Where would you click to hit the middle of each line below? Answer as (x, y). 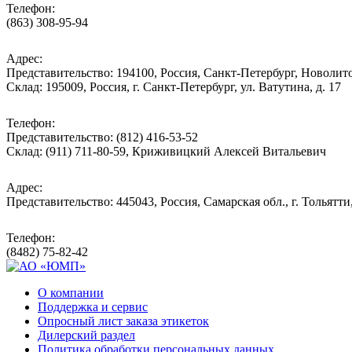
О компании (71, 292)
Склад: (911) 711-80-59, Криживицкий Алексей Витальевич (166, 151)
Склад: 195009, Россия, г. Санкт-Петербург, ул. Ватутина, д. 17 (174, 86)
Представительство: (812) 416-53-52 (102, 137)
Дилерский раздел (86, 335)
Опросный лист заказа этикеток (123, 321)
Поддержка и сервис (93, 306)
